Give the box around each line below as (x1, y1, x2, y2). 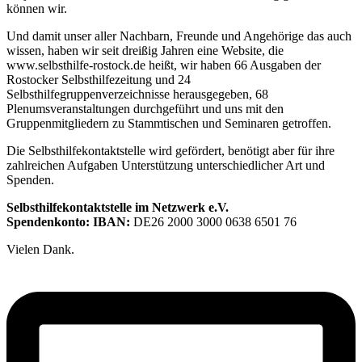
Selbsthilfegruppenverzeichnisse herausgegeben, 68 (6, 87, 268, 102)
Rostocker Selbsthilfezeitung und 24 (6, 73, 191, 87)
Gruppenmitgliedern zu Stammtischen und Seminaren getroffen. (6, 116, 331, 131)
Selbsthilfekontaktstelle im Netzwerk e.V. (6, 200, 229, 215)
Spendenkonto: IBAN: (6, 215, 130, 229)
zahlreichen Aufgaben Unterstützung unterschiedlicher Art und (6, 158, 325, 173)
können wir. (6, 2, 67, 16)
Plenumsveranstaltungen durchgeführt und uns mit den (6, 102, 284, 116)
